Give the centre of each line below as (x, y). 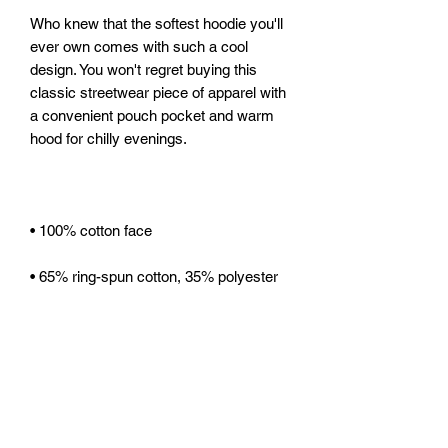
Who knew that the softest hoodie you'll (156, 23)
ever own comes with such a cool (139, 46)
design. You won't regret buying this (143, 69)
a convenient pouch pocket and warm (152, 115)
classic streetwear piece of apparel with (158, 92)
